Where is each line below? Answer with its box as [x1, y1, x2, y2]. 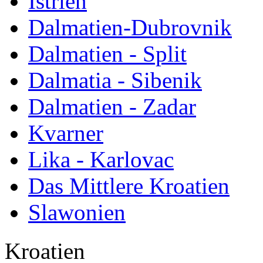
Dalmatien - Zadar [28, 94, 196, 120]
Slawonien [28, 200, 126, 225]
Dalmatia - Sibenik [28, 68, 202, 93]
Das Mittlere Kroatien [28, 173, 230, 199]
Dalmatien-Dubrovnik [28, 15, 232, 41]
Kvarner [28, 120, 103, 146]
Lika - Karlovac [28, 147, 174, 173]
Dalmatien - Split [28, 41, 187, 67]
